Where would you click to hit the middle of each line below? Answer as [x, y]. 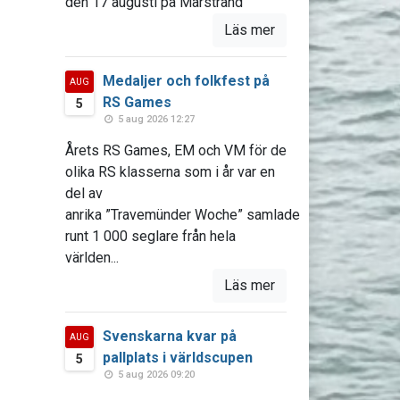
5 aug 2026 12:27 [154, 119]
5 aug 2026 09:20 [154, 375]
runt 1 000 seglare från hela [150, 236]
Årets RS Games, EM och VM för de [175, 150]
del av [83, 193]
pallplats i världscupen [177, 358]
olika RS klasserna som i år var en [170, 172]
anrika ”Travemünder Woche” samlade [182, 215]
